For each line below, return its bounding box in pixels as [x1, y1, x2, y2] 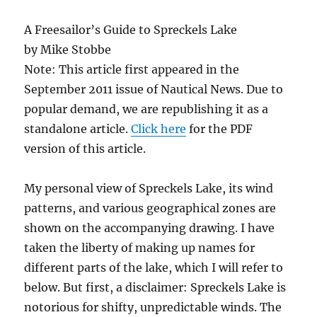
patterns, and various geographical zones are [24, 201, 277, 215]
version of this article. [24, 142, 146, 156]
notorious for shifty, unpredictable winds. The [24, 300, 282, 314]
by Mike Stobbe [24, 42, 112, 57]
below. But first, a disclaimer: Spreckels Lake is [24, 280, 287, 294]
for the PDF [186, 122, 253, 136]
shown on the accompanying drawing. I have [24, 221, 275, 235]
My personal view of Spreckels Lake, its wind [24, 181, 274, 195]
